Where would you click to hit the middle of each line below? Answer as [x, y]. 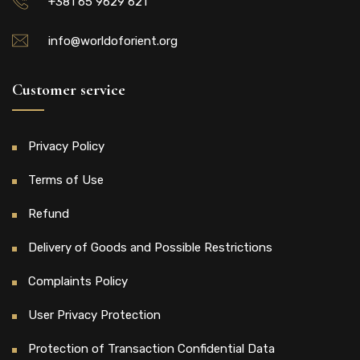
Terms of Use [66, 180]
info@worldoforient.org [113, 41]
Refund [49, 214]
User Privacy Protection [94, 315]
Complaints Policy [78, 282]
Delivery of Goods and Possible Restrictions [150, 248]
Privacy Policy [66, 147]
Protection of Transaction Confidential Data [151, 349]
